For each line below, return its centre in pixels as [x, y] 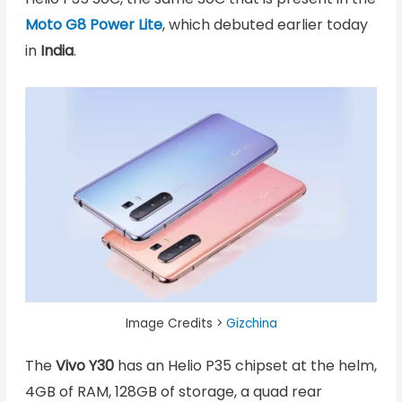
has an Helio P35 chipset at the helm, [245, 366]
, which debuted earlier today [265, 25]
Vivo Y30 [84, 366]
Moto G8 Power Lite [93, 25]
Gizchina [251, 323]
